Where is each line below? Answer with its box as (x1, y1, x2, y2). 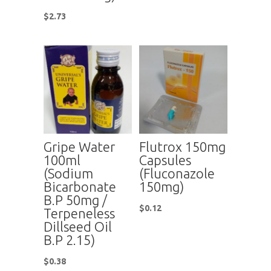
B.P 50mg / (43, 192, 107, 207)
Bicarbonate (43, 178, 116, 194)
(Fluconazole (139, 165, 215, 181)
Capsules (139, 152, 192, 168)
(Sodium (43, 165, 93, 181)
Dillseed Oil (43, 218, 112, 234)
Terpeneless (43, 205, 115, 221)
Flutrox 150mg (139, 139, 226, 154)
